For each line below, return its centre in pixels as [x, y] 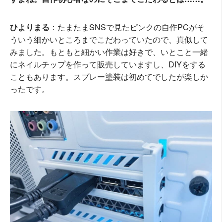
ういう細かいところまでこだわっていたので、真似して [109, 40]
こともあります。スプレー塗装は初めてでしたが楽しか [109, 77]
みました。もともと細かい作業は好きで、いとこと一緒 [109, 52]
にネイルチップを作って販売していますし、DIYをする [108, 64]
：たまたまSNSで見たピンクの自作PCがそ [127, 27]
